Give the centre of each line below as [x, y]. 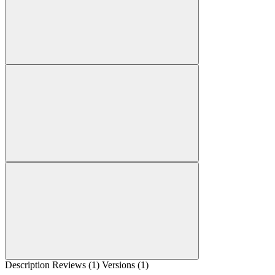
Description [29, 265]
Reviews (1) [77, 265]
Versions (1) [125, 265]
